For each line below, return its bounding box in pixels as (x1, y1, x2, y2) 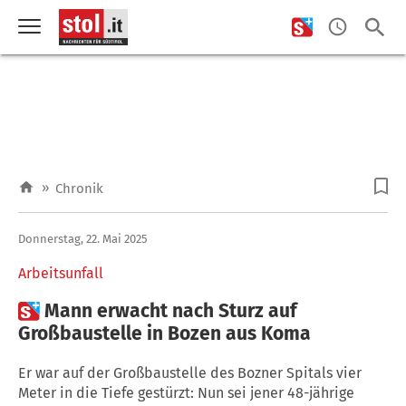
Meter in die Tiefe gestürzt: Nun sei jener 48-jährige (18, 383, 354, 401)
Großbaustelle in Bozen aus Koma (18, 321, 311, 345)
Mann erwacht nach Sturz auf (44, 298, 296, 323)
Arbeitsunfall (18, 264, 103, 282)
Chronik (55, 180, 103, 197)
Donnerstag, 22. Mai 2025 (18, 231, 148, 246)
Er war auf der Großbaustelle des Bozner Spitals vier (18, 363, 362, 382)
